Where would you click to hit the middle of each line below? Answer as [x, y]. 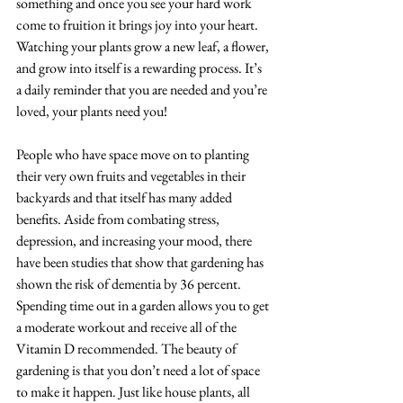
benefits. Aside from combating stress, [119, 219]
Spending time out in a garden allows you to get [144, 305]
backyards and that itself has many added [125, 197]
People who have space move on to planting [134, 154]
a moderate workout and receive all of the [128, 327]
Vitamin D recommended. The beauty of [128, 349]
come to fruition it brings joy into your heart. [139, 25]
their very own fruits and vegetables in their [132, 176]
